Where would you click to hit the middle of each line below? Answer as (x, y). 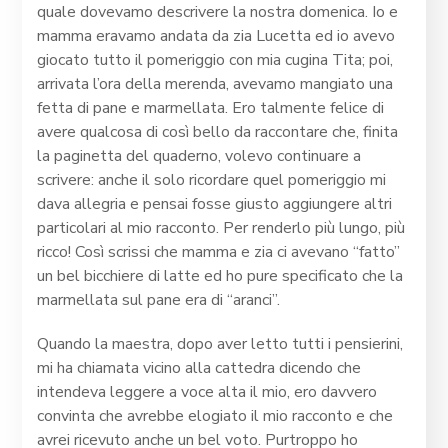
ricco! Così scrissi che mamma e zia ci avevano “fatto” (219, 252)
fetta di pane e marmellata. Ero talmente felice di (211, 108)
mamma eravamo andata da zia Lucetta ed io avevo (216, 36)
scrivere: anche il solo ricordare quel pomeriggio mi (212, 180)
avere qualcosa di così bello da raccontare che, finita (218, 132)
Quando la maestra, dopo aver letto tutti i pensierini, (220, 344)
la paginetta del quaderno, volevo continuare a (199, 156)
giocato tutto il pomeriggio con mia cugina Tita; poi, (215, 60)
